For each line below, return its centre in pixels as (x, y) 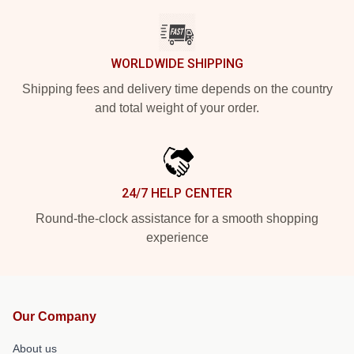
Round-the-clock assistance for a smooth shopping (177, 218)
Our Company (55, 316)
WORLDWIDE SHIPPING (177, 64)
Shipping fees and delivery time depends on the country (177, 89)
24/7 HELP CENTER (177, 193)
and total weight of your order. (177, 108)
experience (177, 237)
